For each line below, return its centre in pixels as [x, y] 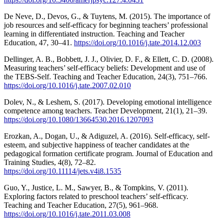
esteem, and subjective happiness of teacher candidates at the [97, 145]
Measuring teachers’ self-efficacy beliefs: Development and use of [105, 68]
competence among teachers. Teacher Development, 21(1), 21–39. [106, 110]
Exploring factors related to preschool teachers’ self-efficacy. [96, 196]
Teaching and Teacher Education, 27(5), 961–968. [81, 205]
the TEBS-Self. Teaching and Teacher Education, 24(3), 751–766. [106, 76]
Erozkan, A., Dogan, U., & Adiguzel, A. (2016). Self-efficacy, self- [107, 136]
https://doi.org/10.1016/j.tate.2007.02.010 [67, 85]
